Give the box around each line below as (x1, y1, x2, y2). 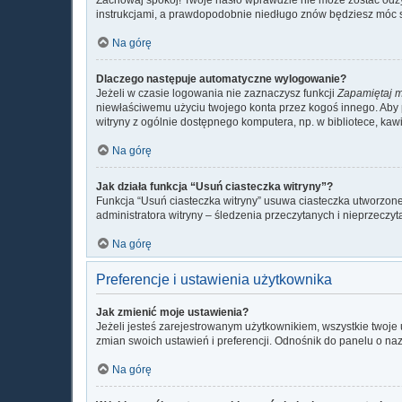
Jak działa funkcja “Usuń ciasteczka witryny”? (96, 179, 333, 193)
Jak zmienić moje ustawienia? (96, 305, 249, 319)
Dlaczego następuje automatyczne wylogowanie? (96, 72, 346, 85)
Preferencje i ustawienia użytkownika (96, 271, 332, 287)
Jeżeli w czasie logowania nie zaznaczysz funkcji (96, 86, 337, 100)
